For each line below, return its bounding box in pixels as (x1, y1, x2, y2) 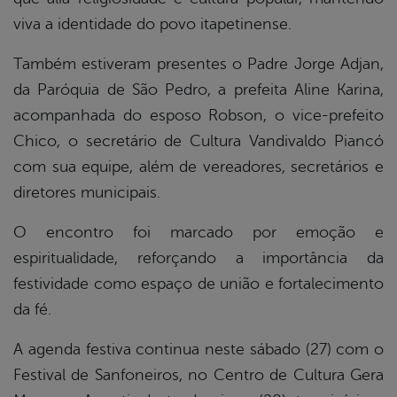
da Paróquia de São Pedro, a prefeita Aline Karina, (13, 81, 384, 99)
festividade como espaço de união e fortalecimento (13, 275, 384, 293)
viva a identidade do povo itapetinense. (13, 15, 292, 34)
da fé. (13, 300, 51, 319)
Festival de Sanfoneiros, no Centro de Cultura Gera (13, 366, 384, 385)
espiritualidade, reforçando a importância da (13, 249, 384, 268)
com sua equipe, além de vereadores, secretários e (13, 158, 384, 176)
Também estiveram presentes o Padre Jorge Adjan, (13, 55, 384, 74)
